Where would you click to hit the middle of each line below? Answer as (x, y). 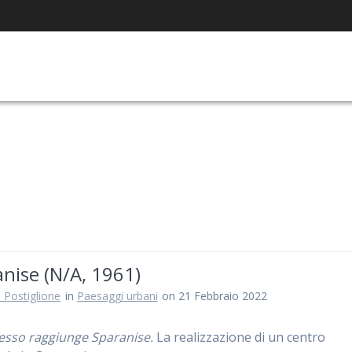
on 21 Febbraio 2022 (215, 296)
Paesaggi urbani (117, 296)
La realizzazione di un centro (240, 337)
